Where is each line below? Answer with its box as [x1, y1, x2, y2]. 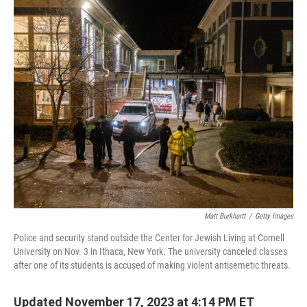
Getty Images [255, 212, 293, 221]
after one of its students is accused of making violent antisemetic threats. [14, 260, 291, 271]
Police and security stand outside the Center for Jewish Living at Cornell [14, 232, 284, 243]
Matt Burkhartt [204, 212, 245, 221]
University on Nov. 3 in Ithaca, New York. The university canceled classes [14, 246, 287, 257]
